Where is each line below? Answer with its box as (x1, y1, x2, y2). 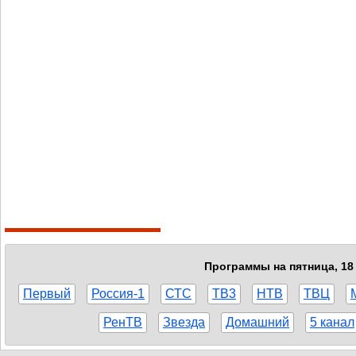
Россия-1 (91, 287, 145, 300)
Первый (23, 287, 71, 300)
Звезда (163, 315, 205, 329)
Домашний (226, 315, 289, 329)
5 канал (310, 315, 354, 329)
